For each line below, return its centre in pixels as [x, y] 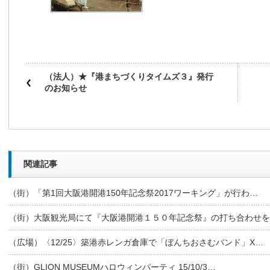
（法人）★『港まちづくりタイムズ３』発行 [129, 77]
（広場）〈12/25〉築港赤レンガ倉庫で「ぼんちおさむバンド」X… [136, 242]
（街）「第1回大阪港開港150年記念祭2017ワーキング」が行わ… [133, 193]
